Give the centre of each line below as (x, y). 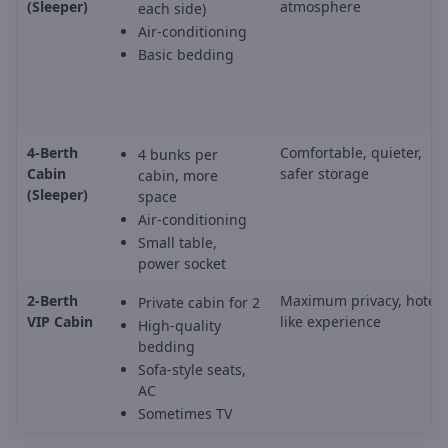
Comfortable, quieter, (351, 153)
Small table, (177, 243)
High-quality (179, 326)
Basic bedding (186, 55)
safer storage (324, 174)
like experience (330, 322)
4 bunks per (178, 155)
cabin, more (178, 176)
